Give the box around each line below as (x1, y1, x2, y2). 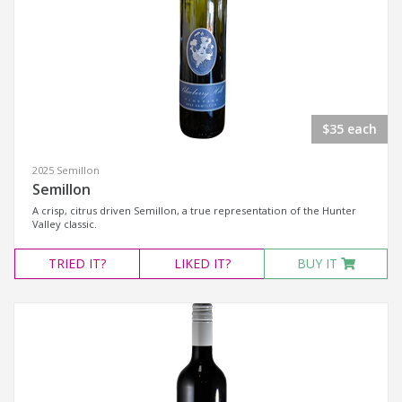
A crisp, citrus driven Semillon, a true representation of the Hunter (32, 203, 356, 217)
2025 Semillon (32, 162, 100, 177)
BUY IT (296, 254, 341, 272)
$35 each (322, 119, 377, 137)
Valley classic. (32, 216, 97, 231)
